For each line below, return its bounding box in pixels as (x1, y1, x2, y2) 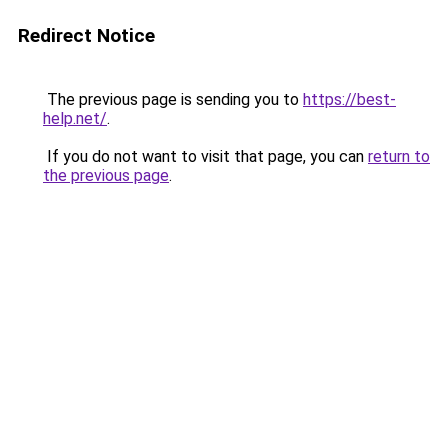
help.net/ (43, 109, 107, 128)
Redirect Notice (18, 24, 155, 47)
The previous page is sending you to (43, 90, 303, 109)
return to (368, 147, 430, 166)
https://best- (303, 90, 396, 109)
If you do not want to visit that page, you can (43, 147, 368, 166)
